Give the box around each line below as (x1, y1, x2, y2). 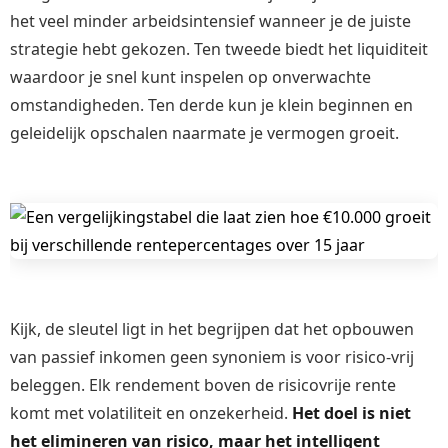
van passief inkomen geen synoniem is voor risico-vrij (10, 346, 414, 369)
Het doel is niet (292, 402, 411, 425)
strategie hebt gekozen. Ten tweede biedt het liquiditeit (10, 38, 428, 61)
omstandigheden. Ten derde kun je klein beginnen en (10, 94, 413, 117)
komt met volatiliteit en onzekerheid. (10, 402, 292, 425)
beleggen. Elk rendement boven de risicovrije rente (10, 374, 396, 397)
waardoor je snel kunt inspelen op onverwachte (10, 66, 371, 89)
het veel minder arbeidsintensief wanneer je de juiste (10, 10, 411, 33)
